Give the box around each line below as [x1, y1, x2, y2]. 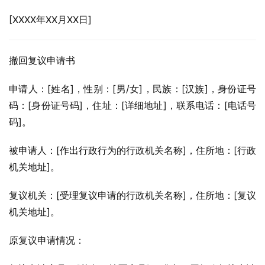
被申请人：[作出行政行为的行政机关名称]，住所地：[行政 [9, 144, 256, 156]
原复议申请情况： [9, 234, 85, 246]
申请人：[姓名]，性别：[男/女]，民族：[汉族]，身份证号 [9, 83, 256, 95]
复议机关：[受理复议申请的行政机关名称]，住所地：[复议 [9, 189, 256, 201]
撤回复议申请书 [9, 54, 75, 66]
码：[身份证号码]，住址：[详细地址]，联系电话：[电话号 [9, 99, 256, 111]
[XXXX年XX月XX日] [9, 14, 92, 25]
